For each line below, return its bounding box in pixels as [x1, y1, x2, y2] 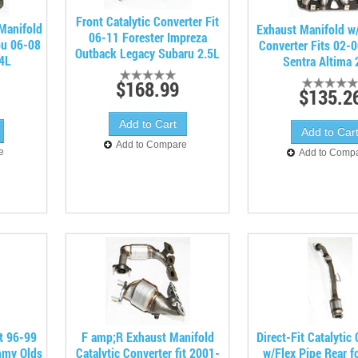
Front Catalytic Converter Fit [76, 13, 220, 30]
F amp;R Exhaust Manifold [81, 328, 214, 345]
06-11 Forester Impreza [88, 29, 207, 46]
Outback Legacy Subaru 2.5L [75, 45, 221, 62]
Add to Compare [116, 139, 188, 150]
